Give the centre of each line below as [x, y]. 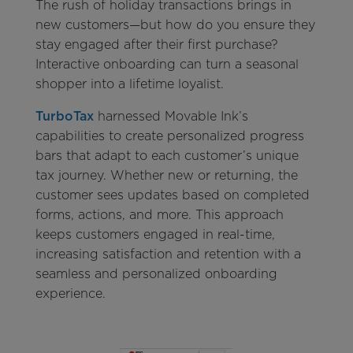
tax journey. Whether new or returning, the [166, 176]
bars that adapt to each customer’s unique [167, 156]
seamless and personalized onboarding [156, 274]
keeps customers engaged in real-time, [155, 235]
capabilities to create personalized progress [169, 136]
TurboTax [64, 117]
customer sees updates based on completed [172, 195]
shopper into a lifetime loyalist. [129, 84]
